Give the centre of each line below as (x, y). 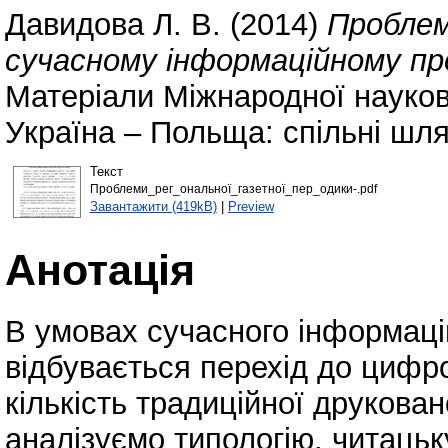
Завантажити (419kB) (153, 206)
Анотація (100, 269)
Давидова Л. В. (113, 25)
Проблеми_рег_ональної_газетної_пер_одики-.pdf (233, 188)
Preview (250, 206)
